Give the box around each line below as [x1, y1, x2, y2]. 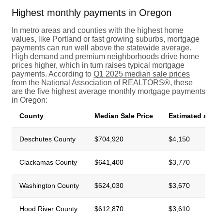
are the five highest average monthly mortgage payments [12, 87, 205, 95]
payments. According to [12, 69, 93, 78]
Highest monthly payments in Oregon [12, 7, 171, 18]
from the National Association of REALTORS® [12, 78, 170, 87]
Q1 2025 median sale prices [93, 69, 190, 78]
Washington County [19, 181, 79, 189]
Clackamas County [19, 158, 77, 166]
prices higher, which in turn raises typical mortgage [12, 61, 185, 69]
